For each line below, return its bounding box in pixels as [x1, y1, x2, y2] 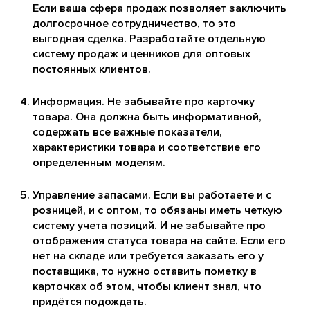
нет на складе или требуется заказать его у [33, 249, 264, 264]
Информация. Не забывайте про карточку [33, 95, 255, 109]
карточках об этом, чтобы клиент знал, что [33, 280, 262, 294]
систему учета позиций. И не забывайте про [33, 219, 266, 233]
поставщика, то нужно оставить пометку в [33, 264, 257, 279]
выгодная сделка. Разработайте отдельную [33, 32, 266, 46]
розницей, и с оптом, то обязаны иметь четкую [33, 203, 282, 218]
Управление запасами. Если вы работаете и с [33, 188, 271, 203]
